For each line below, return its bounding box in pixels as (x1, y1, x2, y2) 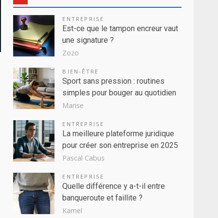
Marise (62, 100, 84, 110)
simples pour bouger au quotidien (62, 88, 177, 97)
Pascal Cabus (62, 153, 105, 163)
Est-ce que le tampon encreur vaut (62, 24, 179, 33)
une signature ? (62, 36, 114, 45)
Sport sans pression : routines (62, 76, 165, 86)
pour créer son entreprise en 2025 (62, 140, 179, 150)
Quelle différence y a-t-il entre (62, 181, 165, 191)
